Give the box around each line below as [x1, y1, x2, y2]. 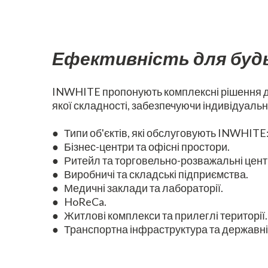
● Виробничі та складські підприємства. [52, 167, 248, 181]
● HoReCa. [52, 195, 106, 209]
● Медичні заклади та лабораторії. [52, 181, 223, 195]
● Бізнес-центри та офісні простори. [52, 140, 230, 154]
